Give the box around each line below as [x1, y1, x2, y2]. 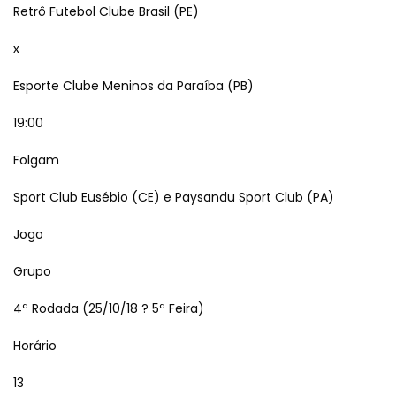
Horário [13, 337, 57, 354]
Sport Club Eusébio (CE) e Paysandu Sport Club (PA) [13, 188, 334, 206]
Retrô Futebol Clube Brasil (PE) [13, 3, 199, 20]
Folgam [13, 151, 59, 169]
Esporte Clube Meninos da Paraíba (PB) [13, 77, 254, 95]
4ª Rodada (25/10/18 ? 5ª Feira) [13, 300, 204, 317]
